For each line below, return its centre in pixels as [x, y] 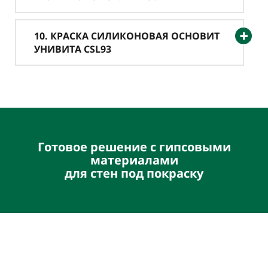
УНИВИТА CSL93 [73, 49]
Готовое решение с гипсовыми [134, 147]
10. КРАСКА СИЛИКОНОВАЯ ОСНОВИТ [127, 36]
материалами [134, 160]
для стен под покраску [134, 173]
